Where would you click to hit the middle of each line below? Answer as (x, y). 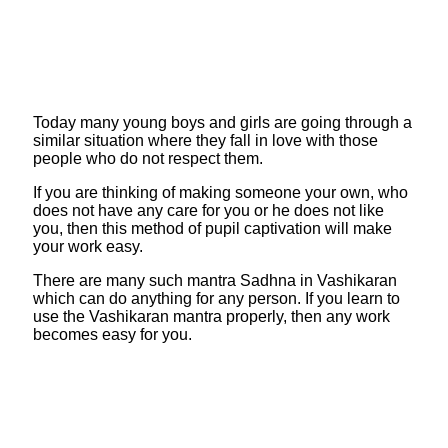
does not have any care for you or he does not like (208, 210)
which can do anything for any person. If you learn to (216, 298)
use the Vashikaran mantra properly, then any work (211, 316)
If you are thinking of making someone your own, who (220, 192)
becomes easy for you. (112, 334)
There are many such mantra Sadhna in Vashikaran (214, 280)
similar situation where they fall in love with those (205, 140)
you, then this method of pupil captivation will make (212, 228)
